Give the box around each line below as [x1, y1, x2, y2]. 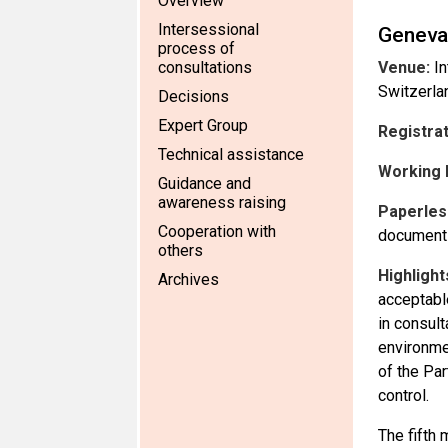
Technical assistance [158, 145, 304, 164]
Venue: [377, 58, 430, 77]
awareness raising [158, 193, 286, 212]
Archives [158, 270, 219, 289]
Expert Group [158, 116, 248, 135]
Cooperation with [158, 222, 276, 241]
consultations [158, 58, 252, 77]
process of [158, 39, 235, 58]
